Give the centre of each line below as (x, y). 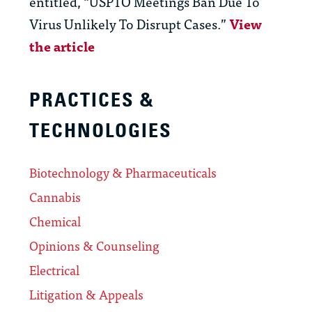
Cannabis (55, 197)
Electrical (54, 270)
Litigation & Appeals (86, 295)
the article (62, 46)
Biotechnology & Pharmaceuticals (123, 173)
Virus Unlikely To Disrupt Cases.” (129, 24)
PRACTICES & (92, 100)
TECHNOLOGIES (101, 131)
